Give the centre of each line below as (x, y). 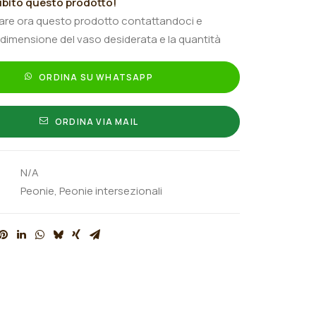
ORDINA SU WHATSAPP (96, 77)
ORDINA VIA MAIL (97, 122)
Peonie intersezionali (111, 191)
